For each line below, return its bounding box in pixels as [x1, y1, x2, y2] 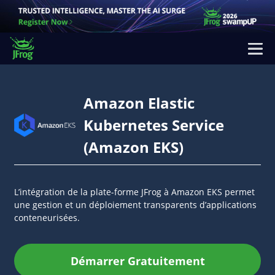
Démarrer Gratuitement [70, 254, 205, 268]
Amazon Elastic [83, 93, 195, 113]
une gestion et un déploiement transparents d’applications [14, 199, 257, 211]
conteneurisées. [14, 212, 80, 223]
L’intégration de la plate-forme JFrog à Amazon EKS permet [14, 186, 255, 198]
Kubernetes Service [83, 115, 224, 135]
